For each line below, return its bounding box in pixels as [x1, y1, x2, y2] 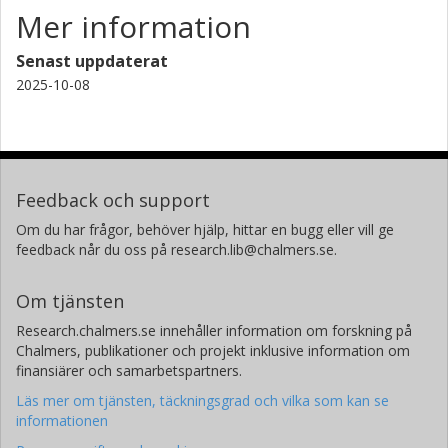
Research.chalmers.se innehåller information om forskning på [16, 320, 412, 340]
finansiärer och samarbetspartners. [16, 360, 242, 380]
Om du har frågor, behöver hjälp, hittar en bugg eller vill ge [16, 219, 394, 239]
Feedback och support [16, 187, 210, 212]
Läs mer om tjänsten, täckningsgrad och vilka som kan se [16, 390, 389, 410]
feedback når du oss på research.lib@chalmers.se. [16, 239, 337, 259]
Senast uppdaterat [16, 49, 168, 72]
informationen [16, 410, 108, 430]
